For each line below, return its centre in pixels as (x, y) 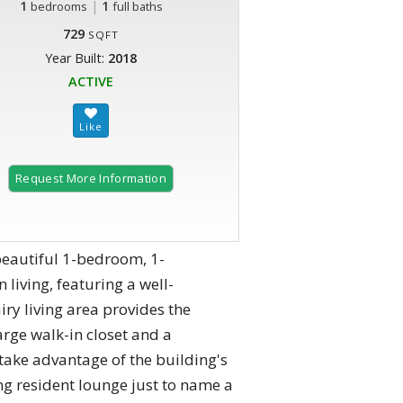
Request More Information (91, 179)
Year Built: (76, 58)
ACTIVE (91, 82)
